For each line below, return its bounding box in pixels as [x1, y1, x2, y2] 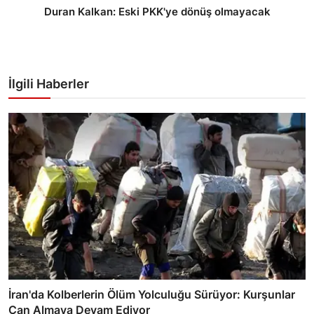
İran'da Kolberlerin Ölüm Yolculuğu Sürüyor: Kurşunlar [8, 287, 295, 301]
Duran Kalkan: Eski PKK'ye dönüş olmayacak [43, 5, 271, 19]
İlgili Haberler [8, 76, 89, 92]
